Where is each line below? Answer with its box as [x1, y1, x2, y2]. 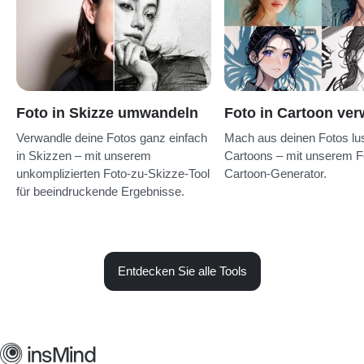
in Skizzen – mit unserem [16, 148, 151, 162]
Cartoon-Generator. [224, 166, 327, 180]
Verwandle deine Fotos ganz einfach [16, 130, 207, 145]
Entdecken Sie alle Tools [117, 263, 247, 278]
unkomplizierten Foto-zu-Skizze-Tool [16, 166, 210, 180]
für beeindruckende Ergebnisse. [16, 184, 184, 198]
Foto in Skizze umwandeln [16, 104, 198, 121]
